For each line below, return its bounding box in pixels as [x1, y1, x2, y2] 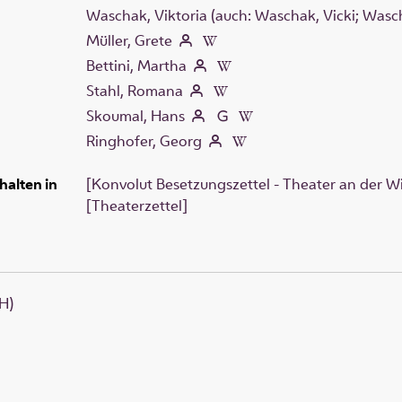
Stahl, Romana [86, 80, 183, 100]
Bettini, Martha [86, 55, 187, 75]
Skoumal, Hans [86, 105, 185, 126]
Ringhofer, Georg [86, 130, 202, 151]
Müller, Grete [86, 30, 172, 50]
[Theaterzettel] [86, 195, 188, 215]
